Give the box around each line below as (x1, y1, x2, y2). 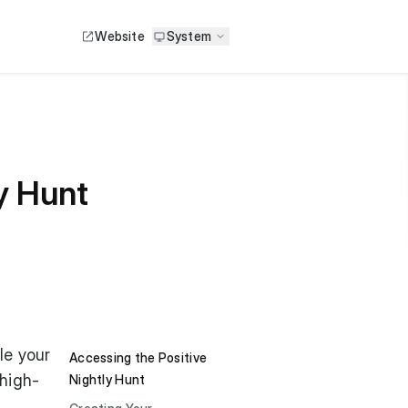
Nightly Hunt (69, 372, 146, 387)
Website (95, 28, 145, 44)
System (166, 28, 211, 44)
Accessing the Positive (69, 350, 208, 365)
